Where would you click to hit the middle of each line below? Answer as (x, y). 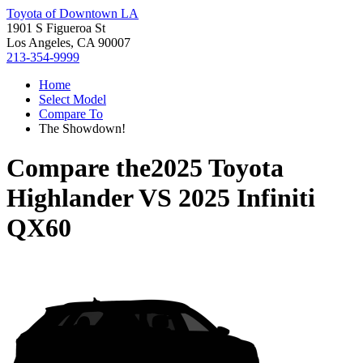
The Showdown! (82, 128)
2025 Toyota (217, 168)
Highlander (70, 198)
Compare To (71, 114)
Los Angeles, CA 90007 (68, 43)
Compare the (79, 168)
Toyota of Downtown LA (73, 13)
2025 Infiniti (247, 198)
